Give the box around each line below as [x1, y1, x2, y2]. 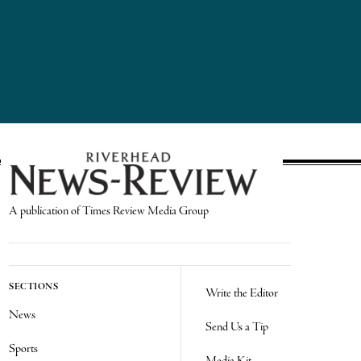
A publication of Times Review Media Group [9, 203, 210, 220]
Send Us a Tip [205, 319, 268, 336]
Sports [9, 341, 39, 358]
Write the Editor [205, 285, 278, 302]
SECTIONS [9, 281, 59, 293]
